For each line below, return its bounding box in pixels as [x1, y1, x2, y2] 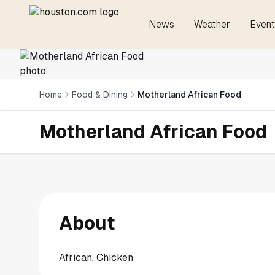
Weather [194, 18, 230, 30]
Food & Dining [72, 90, 128, 99]
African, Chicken [59, 252, 133, 263]
